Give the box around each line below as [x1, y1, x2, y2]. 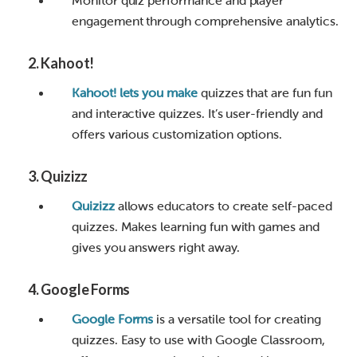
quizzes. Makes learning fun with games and [72, 220, 320, 234]
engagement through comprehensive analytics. [72, 14, 339, 29]
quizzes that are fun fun [197, 86, 332, 100]
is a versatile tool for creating [153, 312, 321, 327]
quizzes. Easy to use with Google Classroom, [72, 333, 325, 347]
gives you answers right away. [72, 241, 240, 255]
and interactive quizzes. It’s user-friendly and [72, 107, 323, 121]
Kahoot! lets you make [72, 86, 198, 100]
